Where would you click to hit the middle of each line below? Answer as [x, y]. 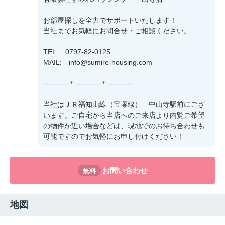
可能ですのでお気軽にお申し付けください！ [114, 136]
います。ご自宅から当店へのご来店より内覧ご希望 [124, 115]
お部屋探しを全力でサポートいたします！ [110, 20]
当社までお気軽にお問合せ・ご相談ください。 [117, 31]
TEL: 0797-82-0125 [77, 52]
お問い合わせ [125, 170]
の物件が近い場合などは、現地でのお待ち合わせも [124, 126]
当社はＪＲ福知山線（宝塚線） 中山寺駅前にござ [124, 105]
